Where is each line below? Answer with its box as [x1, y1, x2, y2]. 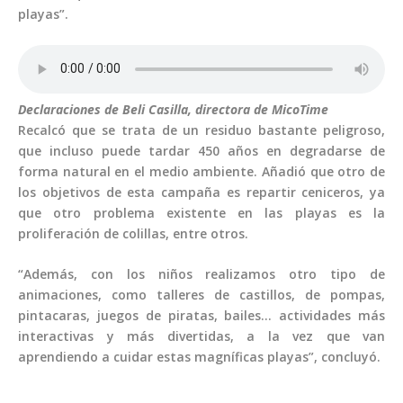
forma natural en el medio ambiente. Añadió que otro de [18, 162, 385, 180]
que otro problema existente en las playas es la [18, 203, 385, 221]
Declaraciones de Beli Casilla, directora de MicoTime [18, 100, 328, 118]
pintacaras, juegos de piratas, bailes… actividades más [18, 307, 385, 325]
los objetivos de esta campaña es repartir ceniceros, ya [18, 183, 385, 201]
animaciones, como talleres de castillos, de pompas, [18, 286, 385, 304]
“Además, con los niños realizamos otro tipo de [18, 265, 385, 283]
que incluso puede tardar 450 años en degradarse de [18, 141, 385, 159]
